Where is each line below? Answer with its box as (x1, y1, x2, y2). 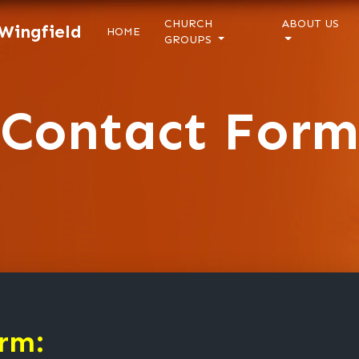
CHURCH (164, 17, 212, 30)
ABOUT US (281, 17, 339, 30)
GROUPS (164, 33, 215, 46)
